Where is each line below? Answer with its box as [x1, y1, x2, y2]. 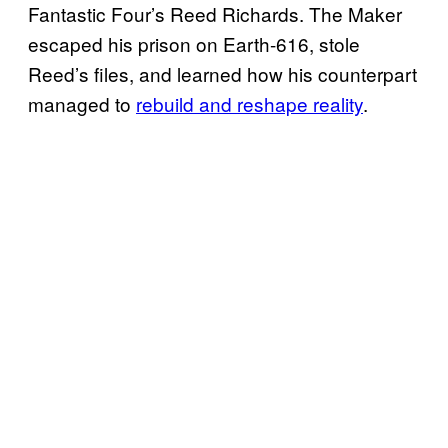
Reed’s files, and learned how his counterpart [28, 59, 417, 87]
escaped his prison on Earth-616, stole [28, 29, 360, 57]
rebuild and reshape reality [136, 89, 363, 117]
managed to [28, 89, 136, 117]
